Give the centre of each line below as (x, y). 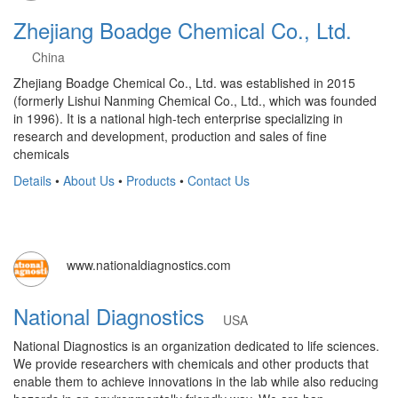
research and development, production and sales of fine (170, 136)
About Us (89, 180)
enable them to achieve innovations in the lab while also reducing (196, 381)
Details (32, 180)
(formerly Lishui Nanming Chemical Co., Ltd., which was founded (195, 100)
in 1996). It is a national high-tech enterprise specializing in (178, 118)
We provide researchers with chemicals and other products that (191, 363)
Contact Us (219, 180)
